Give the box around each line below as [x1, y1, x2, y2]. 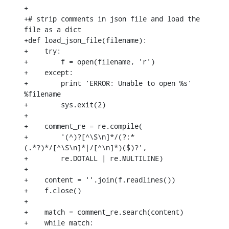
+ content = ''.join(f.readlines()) [24, 174, 175, 185]
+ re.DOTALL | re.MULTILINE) [24, 153, 163, 163]
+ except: [24, 67, 73, 77]
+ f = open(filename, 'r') [24, 56, 155, 66]
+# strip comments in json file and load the [24, 13, 200, 24]
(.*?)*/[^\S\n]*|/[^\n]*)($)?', [24, 142, 147, 152]
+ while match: [24, 217, 94, 227]
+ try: [24, 45, 61, 56]
